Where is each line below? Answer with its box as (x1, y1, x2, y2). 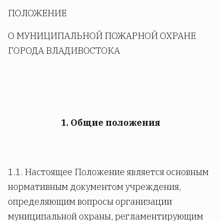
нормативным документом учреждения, (8, 181, 181, 192)
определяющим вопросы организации (8, 195, 172, 207)
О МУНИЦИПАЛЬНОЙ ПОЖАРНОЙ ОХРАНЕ (8, 30, 196, 41)
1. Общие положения (61, 116, 160, 128)
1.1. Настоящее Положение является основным (8, 166, 209, 178)
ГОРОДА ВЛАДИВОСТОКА (8, 45, 120, 56)
